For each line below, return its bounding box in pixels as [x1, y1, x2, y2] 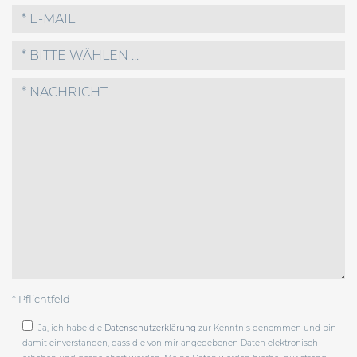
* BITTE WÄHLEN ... [22, 48, 139, 64]
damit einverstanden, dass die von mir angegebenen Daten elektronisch [22, 338, 318, 349]
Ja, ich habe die [37, 323, 104, 334]
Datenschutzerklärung [104, 323, 196, 334]
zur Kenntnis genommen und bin [195, 323, 336, 334]
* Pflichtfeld [12, 293, 70, 306]
